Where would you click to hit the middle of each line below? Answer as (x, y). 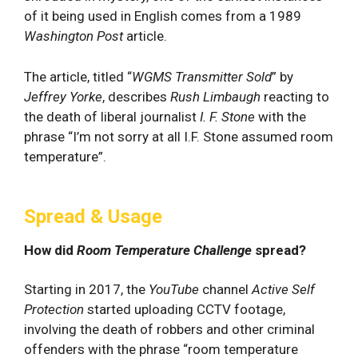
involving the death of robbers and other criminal (169, 329)
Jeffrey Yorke (63, 96)
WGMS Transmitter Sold (202, 76)
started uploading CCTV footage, (185, 309)
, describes (136, 96)
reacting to (296, 96)
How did (50, 250)
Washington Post (74, 36)
